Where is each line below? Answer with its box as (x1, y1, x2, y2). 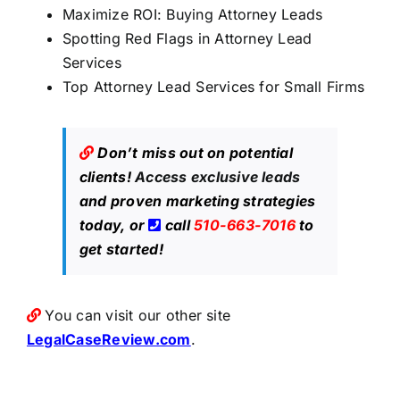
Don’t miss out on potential (97, 144, 293, 162)
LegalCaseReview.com (26, 330, 191, 349)
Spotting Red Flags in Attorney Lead (62, 29, 312, 48)
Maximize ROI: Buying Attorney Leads (62, 5, 323, 24)
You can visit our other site (45, 306, 231, 325)
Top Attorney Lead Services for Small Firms (62, 78, 365, 96)
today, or (79, 216, 149, 235)
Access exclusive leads (135, 168, 301, 187)
